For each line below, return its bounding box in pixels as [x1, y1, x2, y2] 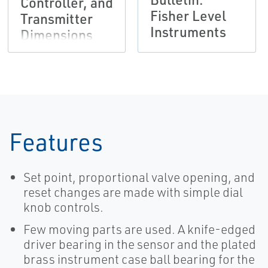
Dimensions [20, 26, 93, 44]
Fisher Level [150, 7, 227, 25]
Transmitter [20, 10, 93, 28]
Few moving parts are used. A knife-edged [23, 221, 255, 237]
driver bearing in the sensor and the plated [23, 236, 256, 252]
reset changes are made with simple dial [23, 184, 243, 200]
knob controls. [23, 199, 103, 215]
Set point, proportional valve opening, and [23, 169, 255, 185]
